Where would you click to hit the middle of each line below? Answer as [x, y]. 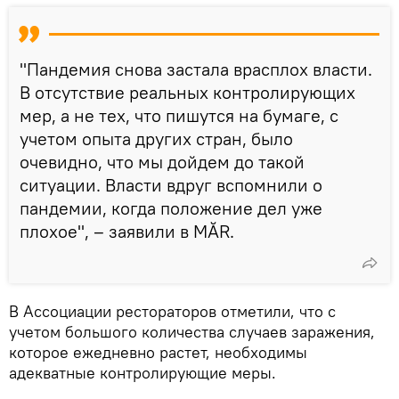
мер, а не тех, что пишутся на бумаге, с [179, 115]
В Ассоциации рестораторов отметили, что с [172, 311]
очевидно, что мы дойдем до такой [162, 161]
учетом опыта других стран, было [156, 138]
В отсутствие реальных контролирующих [187, 92]
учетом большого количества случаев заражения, [192, 331]
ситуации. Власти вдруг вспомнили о [171, 184]
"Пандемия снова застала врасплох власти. [196, 69]
